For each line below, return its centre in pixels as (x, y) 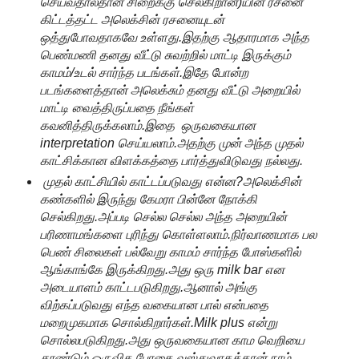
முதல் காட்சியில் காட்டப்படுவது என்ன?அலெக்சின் (170, 182)
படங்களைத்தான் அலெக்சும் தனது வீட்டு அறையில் (169, 91)
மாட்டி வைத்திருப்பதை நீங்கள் (117, 108)
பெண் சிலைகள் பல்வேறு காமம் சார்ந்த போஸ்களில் (170, 252)
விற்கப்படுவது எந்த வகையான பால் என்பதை (154, 305)
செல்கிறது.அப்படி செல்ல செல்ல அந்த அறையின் (163, 217)
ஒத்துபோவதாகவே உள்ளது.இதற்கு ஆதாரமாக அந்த (174, 38)
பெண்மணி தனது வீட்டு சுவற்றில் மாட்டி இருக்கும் (165, 55)
